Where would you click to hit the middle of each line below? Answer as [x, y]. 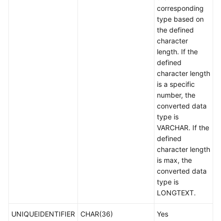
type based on [180, 19]
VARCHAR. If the [183, 128]
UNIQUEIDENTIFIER [43, 214]
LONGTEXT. [176, 193]
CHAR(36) [97, 214]
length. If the [177, 52]
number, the [176, 95]
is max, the [174, 160]
